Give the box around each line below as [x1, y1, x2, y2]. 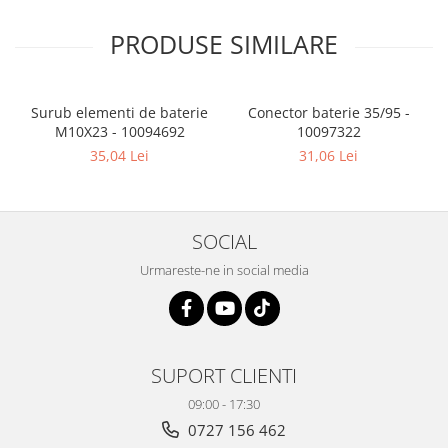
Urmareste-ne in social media [139, 261, 309, 279]
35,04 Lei [90, 146, 149, 165]
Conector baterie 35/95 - [247, 103, 410, 122]
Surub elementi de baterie [31, 103, 208, 122]
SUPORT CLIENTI [151, 361, 297, 389]
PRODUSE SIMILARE [110, 27, 338, 61]
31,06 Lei [299, 146, 358, 165]
